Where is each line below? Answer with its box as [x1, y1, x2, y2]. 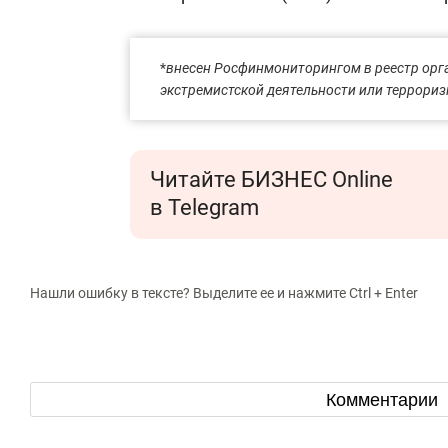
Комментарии [325, 389, 443, 410]
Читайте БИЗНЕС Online [150, 167, 393, 192]
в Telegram [150, 195, 259, 220]
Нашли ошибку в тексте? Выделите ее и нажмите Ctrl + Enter [30, 285, 418, 301]
